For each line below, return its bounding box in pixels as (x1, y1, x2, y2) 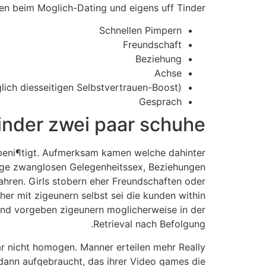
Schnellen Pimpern (99, 24, 182, 37)
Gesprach (139, 96, 182, 108)
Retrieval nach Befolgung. (93, 218, 205, 230)
